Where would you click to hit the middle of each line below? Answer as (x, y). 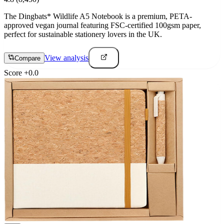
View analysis (66, 58)
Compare (27, 58)
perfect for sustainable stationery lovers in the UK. (83, 34)
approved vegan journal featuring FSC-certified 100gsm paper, (102, 25)
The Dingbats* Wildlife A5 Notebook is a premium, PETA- (98, 16)
